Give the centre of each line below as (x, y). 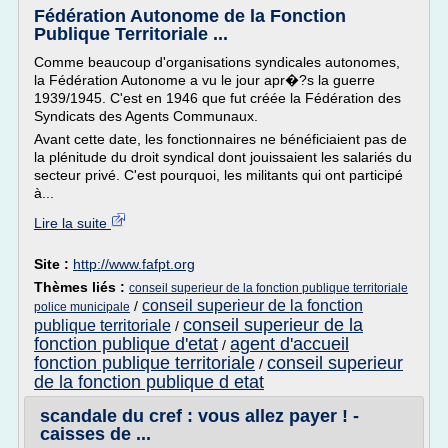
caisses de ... (95, 434)
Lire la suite (72, 223)
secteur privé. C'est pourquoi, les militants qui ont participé (218, 175)
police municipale (82, 307)
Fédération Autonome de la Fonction (190, 16)
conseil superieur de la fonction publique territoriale (268, 288)
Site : (53, 264)
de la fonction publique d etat (149, 382)
